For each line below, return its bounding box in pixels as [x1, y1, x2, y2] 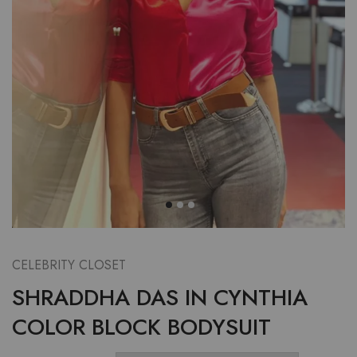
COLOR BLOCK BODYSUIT [12, 310, 271, 343]
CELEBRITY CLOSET [12, 255, 126, 274]
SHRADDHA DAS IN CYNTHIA [12, 280, 308, 314]
